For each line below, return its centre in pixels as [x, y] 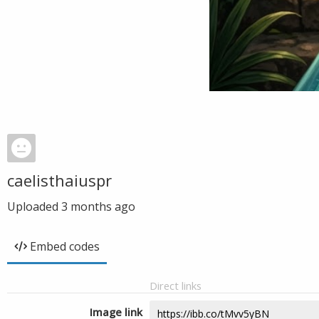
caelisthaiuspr [59, 180]
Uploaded [34, 206]
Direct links [176, 286]
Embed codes [65, 246]
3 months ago [98, 206]
